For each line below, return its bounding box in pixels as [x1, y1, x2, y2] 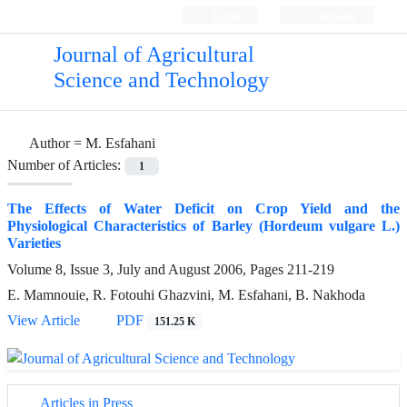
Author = [29, 134, 85, 152]
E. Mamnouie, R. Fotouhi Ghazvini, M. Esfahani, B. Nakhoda [7, 286, 365, 304]
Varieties [7, 234, 61, 253]
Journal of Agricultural [53, 43, 254, 67]
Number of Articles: [7, 156, 124, 174]
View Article [7, 312, 80, 330]
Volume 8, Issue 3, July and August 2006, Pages [7, 261, 287, 279]
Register [314, 9, 356, 23]
